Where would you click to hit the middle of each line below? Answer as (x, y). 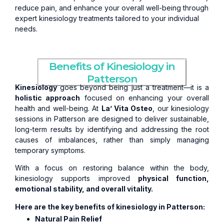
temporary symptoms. (50, 150)
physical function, (173, 178)
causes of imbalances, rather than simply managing (112, 139)
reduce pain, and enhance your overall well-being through (112, 7)
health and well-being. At (58, 108)
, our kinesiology (181, 108)
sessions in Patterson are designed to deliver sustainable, (112, 118)
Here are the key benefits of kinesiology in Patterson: (110, 206)
